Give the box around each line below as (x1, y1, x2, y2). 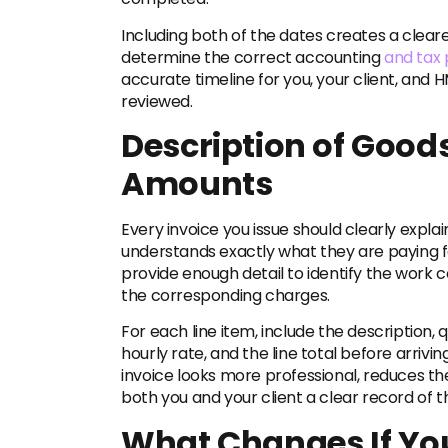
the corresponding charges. (121, 284, 330, 308)
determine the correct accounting (121, 45, 384, 69)
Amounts (121, 161, 273, 207)
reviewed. (121, 89, 193, 113)
